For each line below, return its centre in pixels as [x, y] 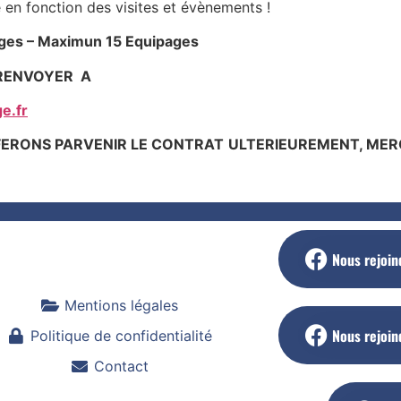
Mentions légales [122, 305]
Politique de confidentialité [122, 335]
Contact [122, 366]
